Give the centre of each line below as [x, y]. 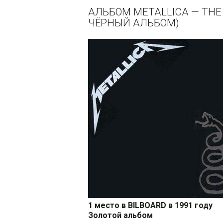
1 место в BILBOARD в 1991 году [151, 206]
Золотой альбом [121, 216]
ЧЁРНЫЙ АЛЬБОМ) [134, 23]
